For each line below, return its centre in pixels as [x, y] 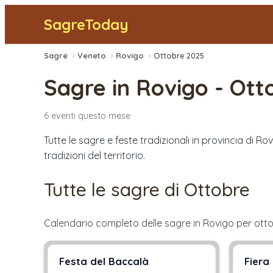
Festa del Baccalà [104, 261]
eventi [63, 115]
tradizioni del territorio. [94, 155]
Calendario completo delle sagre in [123, 223]
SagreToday [86, 24]
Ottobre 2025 [179, 56]
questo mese [103, 115]
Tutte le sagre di [114, 189]
